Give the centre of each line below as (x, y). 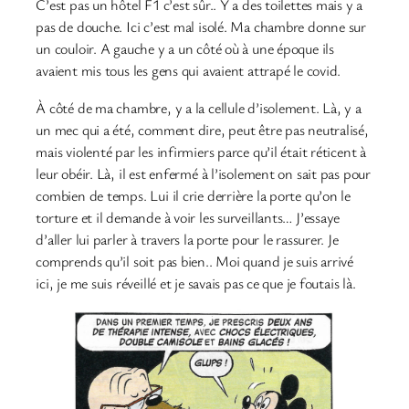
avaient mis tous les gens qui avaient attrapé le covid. (189, 71)
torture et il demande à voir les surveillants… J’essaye (188, 217)
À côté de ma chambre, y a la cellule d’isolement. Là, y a (199, 107)
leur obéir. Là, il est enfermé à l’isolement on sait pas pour (203, 173)
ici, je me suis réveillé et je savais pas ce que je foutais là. (196, 283)
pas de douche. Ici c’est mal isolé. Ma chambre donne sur (201, 27)
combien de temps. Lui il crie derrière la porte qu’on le (194, 195)
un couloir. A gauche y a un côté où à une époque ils (185, 49)
